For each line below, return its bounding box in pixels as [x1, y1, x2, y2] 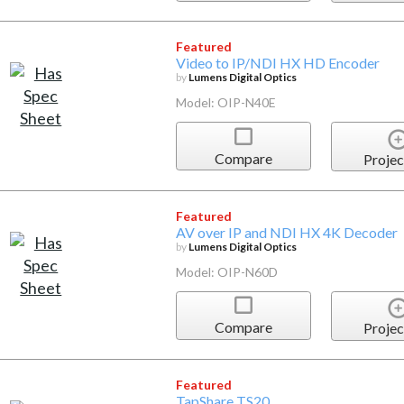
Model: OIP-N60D [175, 263, 278, 280]
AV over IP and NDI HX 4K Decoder [175, 223, 398, 241]
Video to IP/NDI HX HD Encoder [175, 54, 380, 72]
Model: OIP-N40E [175, 95, 276, 111]
